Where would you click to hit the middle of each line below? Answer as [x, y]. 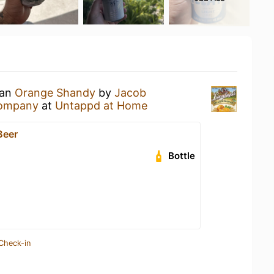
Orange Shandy [55, 93]
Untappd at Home [101, 106]
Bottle [182, 156]
